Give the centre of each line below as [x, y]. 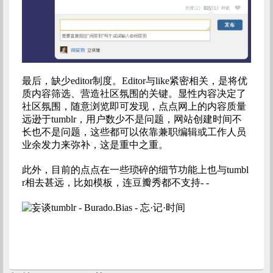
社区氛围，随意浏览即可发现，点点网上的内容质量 [134, 106]
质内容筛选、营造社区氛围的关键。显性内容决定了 [134, 93]
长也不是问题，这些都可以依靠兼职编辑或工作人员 [134, 132]
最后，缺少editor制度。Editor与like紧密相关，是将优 [134, 80]
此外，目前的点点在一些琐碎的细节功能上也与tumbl [135, 169]
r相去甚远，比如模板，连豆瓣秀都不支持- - [115, 182]
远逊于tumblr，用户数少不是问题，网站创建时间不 [132, 119]
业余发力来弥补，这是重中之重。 [95, 144]
